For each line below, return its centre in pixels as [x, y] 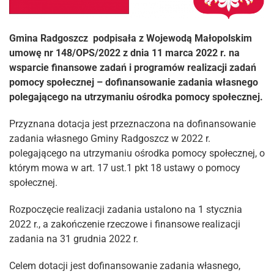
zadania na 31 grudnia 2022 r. [74, 239]
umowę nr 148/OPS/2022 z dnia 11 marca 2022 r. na [124, 53]
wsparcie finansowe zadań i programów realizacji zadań [133, 68]
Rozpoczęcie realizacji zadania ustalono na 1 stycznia [126, 210]
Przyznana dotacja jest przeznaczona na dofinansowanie [132, 124]
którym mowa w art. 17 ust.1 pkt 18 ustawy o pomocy [125, 168]
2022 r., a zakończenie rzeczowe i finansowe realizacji [125, 224]
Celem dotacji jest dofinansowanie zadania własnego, [125, 266]
